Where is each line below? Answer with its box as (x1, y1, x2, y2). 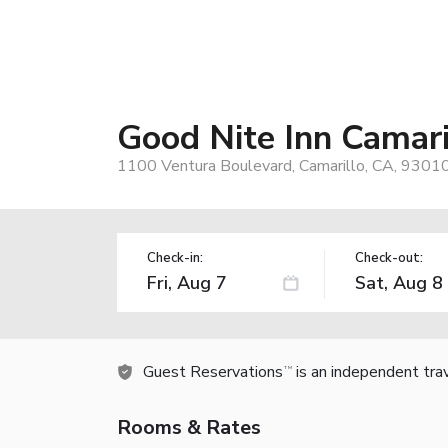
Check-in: (147, 248, 203, 267)
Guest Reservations (143, 360, 283, 383)
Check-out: (354, 248, 423, 267)
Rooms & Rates (117, 413, 261, 441)
